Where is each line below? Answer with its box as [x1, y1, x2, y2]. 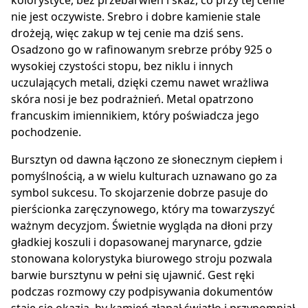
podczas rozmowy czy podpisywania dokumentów [11, 284, 273, 300]
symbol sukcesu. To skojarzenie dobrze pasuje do [11, 185, 268, 201]
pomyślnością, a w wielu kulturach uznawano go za [11, 168, 277, 184]
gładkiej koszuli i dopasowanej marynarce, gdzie [11, 234, 262, 250]
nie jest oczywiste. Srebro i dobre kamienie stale [11, 9, 261, 25]
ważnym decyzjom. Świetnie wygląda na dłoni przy [11, 218, 272, 234]
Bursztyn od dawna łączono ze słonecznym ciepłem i [11, 152, 283, 168]
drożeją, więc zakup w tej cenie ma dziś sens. [11, 25, 243, 41]
